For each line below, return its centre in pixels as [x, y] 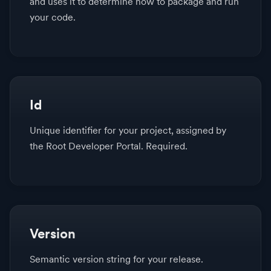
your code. [53, 18]
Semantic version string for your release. [116, 260]
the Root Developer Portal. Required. [109, 146]
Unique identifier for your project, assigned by [128, 131]
